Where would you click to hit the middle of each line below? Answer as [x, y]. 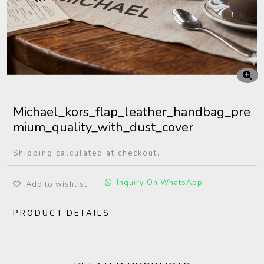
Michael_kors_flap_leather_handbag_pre [132, 112]
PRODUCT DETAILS [62, 213]
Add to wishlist [57, 184]
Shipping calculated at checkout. [87, 153]
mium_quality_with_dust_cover [103, 127]
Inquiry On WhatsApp [160, 183]
